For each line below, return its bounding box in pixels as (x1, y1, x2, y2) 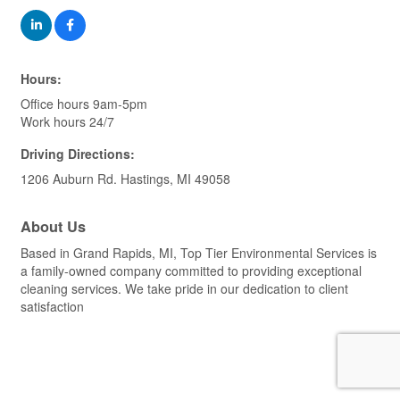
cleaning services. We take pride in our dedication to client (21, 279, 348, 298)
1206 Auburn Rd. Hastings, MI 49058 (21, 170, 230, 188)
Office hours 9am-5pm (21, 95, 147, 113)
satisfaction (21, 297, 84, 316)
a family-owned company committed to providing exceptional (21, 262, 362, 280)
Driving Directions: (21, 145, 135, 163)
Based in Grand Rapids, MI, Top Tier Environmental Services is (21, 244, 377, 262)
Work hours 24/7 (21, 112, 114, 131)
